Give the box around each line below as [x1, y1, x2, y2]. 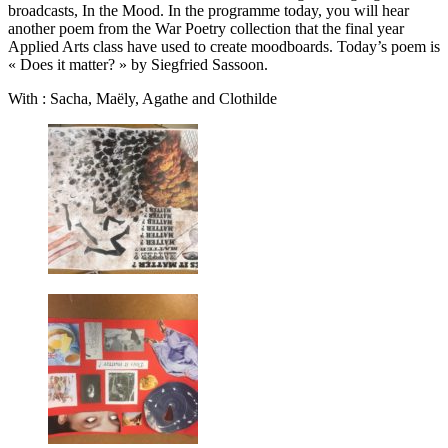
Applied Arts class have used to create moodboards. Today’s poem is [8, 37, 440, 55]
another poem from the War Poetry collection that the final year [8, 19, 404, 37]
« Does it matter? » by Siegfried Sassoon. [8, 55, 268, 73]
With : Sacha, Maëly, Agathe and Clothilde [8, 89, 277, 107]
